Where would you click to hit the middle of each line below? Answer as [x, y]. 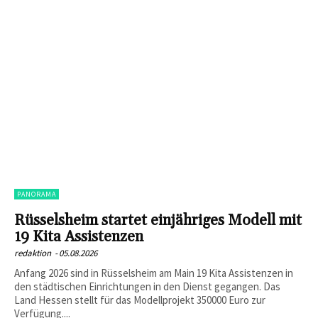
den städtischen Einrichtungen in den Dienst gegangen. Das [147, 286]
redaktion [33, 253]
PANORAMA [37, 194]
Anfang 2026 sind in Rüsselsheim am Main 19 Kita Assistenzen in [154, 273]
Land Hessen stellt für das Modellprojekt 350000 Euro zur [140, 300]
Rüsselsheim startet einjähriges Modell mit [158, 220]
